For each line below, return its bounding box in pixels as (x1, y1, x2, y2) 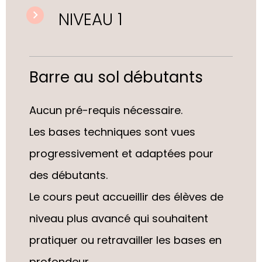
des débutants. (29, 167, 108, 182)
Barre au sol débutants (29, 66, 203, 88)
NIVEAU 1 (58, 8, 123, 31)
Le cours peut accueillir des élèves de (29, 189, 223, 204)
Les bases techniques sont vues (29, 124, 195, 139)
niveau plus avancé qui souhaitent (29, 211, 208, 226)
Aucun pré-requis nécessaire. (29, 102, 182, 118)
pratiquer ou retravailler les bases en (29, 232, 222, 247)
